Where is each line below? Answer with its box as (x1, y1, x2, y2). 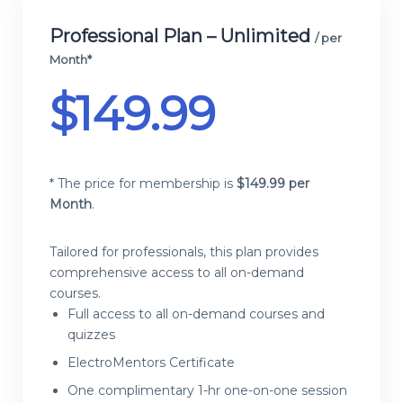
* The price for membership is (49, 175, 237, 193)
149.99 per (245, 175, 309, 193)
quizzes (67, 327, 115, 344)
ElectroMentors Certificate (67, 354, 235, 372)
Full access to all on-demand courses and (67, 306, 325, 323)
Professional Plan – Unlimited (49, 25, 315, 48)
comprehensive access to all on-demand (49, 264, 304, 282)
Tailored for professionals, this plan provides (49, 244, 318, 261)
